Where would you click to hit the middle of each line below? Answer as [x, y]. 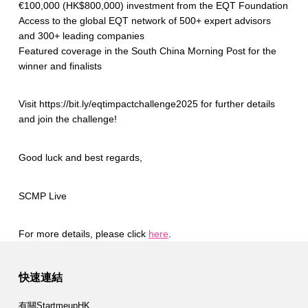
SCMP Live [42, 196]
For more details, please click [83, 234]
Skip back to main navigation [40, 244]
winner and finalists [60, 66]
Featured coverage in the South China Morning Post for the [147, 51]
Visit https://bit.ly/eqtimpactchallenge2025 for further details [146, 104]
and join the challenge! [67, 119]
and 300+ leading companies [81, 35]
